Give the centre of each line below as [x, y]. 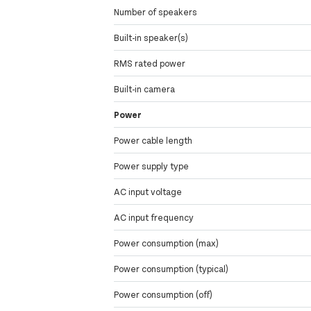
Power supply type [152, 166]
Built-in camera [145, 89]
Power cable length [153, 141]
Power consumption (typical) [171, 269]
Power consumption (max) [167, 243]
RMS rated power [150, 64]
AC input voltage [148, 192]
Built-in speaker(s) [151, 38]
